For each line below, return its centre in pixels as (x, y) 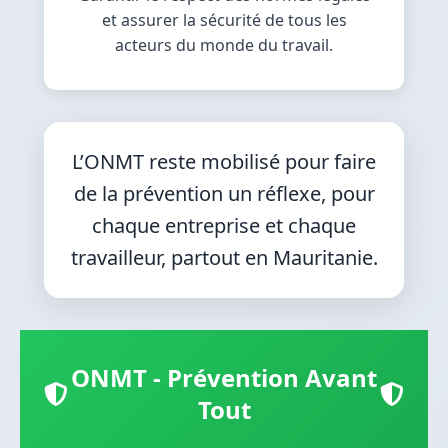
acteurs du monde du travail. (224, 44)
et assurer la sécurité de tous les (224, 19)
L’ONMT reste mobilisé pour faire (224, 161)
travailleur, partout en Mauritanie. (224, 257)
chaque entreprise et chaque (224, 225)
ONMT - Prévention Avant (224, 377)
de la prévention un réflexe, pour (224, 193)
